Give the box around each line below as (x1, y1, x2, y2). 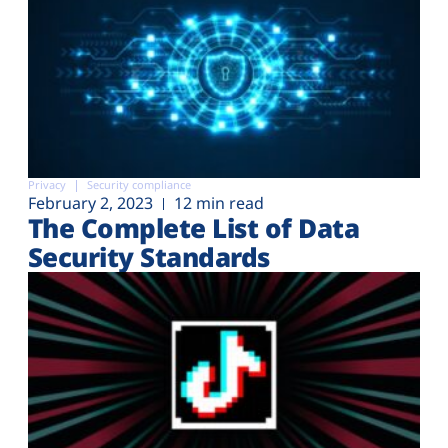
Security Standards (28, 238, 270, 275)
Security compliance (87, 176, 191, 192)
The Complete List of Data (28, 209, 359, 246)
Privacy (28, 176, 66, 192)
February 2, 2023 (28, 191, 153, 214)
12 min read (174, 191, 264, 214)
